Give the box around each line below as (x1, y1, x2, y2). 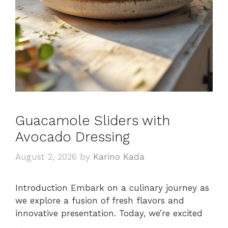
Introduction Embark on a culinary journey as (15, 183, 209, 193)
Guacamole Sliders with (15, 112, 170, 129)
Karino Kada (93, 152, 145, 162)
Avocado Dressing (15, 128, 130, 145)
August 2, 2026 (15, 152, 77, 162)
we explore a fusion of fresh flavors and (15, 195, 184, 206)
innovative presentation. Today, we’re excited (15, 208, 203, 219)
